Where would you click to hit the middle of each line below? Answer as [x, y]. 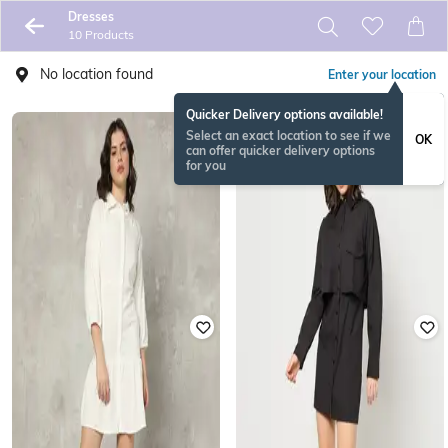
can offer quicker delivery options [280, 150]
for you [206, 165]
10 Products [100, 34]
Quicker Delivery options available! [284, 114]
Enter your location [382, 74]
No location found [96, 74]
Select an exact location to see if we [288, 135]
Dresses [90, 16]
